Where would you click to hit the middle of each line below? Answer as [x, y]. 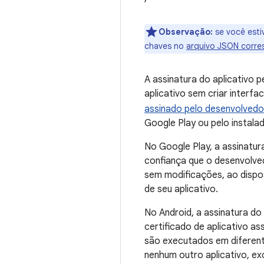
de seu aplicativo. [181, 189]
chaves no [165, 46]
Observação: [186, 32]
